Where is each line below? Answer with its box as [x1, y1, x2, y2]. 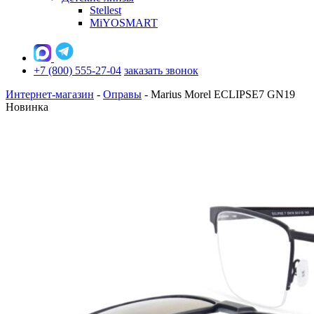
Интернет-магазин [6, 88, 94, 100]
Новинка [6, 101, 48, 113]
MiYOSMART [90, 17, 158, 29]
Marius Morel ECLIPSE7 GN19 [151, 88, 295, 100]
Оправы [103, 88, 142, 100]
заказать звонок [124, 64, 198, 76]
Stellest [90, 4, 121, 16]
